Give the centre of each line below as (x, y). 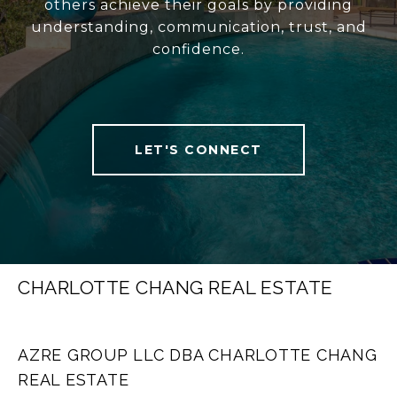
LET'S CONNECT (198, 150)
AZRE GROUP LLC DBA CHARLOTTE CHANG (198, 355)
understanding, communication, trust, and (198, 27)
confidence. (198, 50)
